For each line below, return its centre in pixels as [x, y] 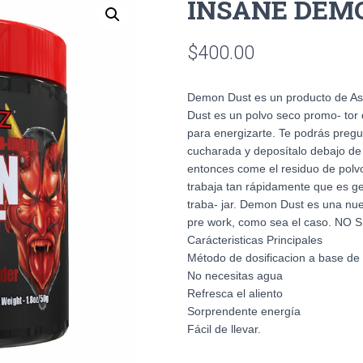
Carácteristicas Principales [255, 239]
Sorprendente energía [244, 311]
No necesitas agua [235, 275]
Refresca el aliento [235, 293]
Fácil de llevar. [224, 329]
